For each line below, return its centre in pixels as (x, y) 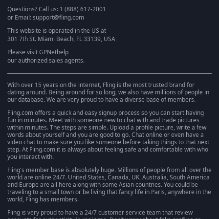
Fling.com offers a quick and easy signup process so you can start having (106, 112)
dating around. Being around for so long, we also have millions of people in (108, 92)
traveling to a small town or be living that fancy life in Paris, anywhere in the (109, 192)
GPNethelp (54, 52)
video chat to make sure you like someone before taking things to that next (108, 142)
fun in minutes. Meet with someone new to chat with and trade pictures (103, 120)
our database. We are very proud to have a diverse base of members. (101, 99)
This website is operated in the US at (57, 30)
